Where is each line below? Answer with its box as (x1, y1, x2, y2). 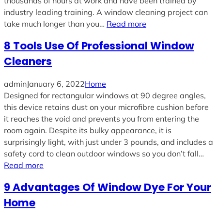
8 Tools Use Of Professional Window (4, 38, 194, 54)
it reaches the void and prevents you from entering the (4, 114, 199, 124)
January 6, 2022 (27, 79, 85, 89)
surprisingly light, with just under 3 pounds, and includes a (4, 137, 213, 147)
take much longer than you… (4, 19, 107, 29)
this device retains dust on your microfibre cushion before (4, 102, 209, 112)
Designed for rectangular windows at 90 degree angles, (4, 91, 206, 101)
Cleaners (4, 54, 52, 69)
